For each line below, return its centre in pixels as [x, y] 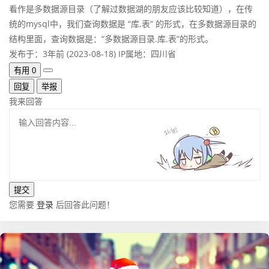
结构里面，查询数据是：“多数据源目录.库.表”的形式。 [111, 39]
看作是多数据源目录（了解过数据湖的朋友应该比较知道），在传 [131, 9]
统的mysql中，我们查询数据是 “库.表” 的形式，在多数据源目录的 [133, 24]
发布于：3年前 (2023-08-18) [62, 54]
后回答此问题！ [84, 204]
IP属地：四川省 [147, 54]
